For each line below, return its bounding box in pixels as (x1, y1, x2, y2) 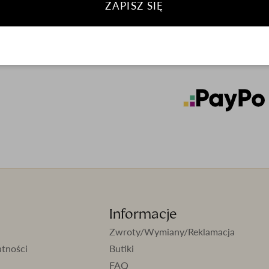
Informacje (109, 204, 177, 223)
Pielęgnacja (185, 14, 231, 26)
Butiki (109, 242, 134, 254)
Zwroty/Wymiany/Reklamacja (109, 225, 235, 237)
